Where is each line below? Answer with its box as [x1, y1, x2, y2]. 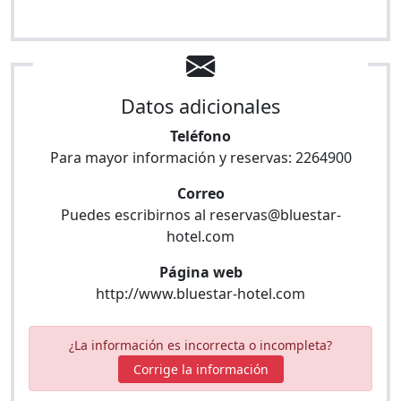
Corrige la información [132, 361, 269, 378]
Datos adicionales [121, 93, 280, 119]
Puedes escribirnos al [60, 205, 209, 225]
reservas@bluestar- [209, 205, 341, 225]
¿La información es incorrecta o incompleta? [69, 337, 332, 354]
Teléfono [170, 126, 231, 146]
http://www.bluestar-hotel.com [96, 284, 305, 303]
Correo [176, 183, 225, 203]
